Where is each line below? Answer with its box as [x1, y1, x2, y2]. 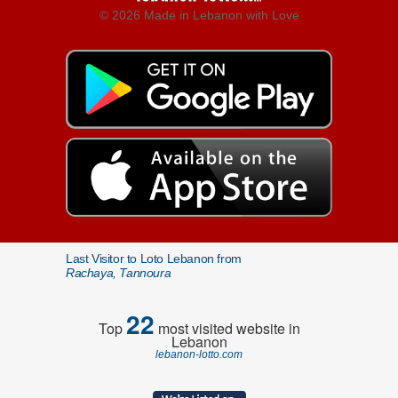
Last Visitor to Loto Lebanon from [66, 251, 242, 266]
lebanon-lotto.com [155, 348, 243, 361]
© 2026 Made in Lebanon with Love [99, 8, 299, 22]
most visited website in [154, 318, 300, 338]
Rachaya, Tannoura [66, 266, 171, 280]
